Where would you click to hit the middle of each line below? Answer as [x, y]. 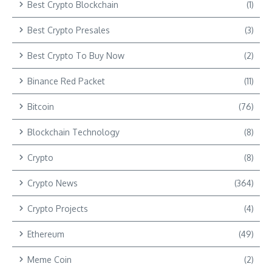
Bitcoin [41, 106]
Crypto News [53, 183]
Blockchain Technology [73, 132]
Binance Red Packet [66, 81]
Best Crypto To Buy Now [76, 55]
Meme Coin [49, 259]
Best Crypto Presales [69, 30]
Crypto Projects [58, 208]
